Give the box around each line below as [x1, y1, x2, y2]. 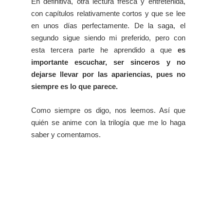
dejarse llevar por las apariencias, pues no [31, 70, 185, 79]
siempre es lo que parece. [31, 82, 120, 91]
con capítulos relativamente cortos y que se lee [31, 9, 185, 18]
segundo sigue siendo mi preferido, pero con [31, 34, 185, 42]
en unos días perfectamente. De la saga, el [31, 21, 185, 30]
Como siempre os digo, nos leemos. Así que [31, 106, 185, 115]
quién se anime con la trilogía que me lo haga [31, 118, 185, 127]
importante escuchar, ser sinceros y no [31, 58, 185, 67]
